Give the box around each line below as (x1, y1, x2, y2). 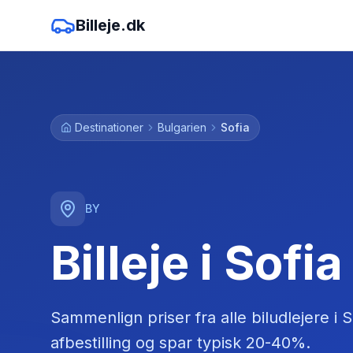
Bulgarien (158, 121, 206, 134)
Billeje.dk (76, 16, 145, 35)
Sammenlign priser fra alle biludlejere (50, 307, 334, 327)
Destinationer (75, 121, 143, 134)
